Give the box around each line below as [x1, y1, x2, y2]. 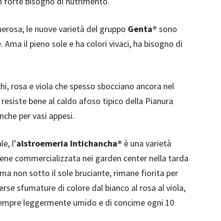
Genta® [128, 23, 157, 35]
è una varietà [122, 138, 171, 149]
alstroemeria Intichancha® [16, 138, 122, 149]
